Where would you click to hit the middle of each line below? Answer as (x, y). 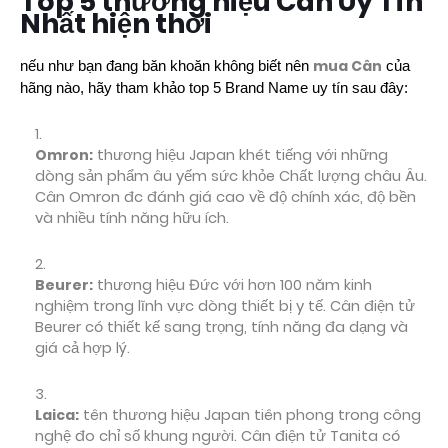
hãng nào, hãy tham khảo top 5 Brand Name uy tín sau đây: (214, 88)
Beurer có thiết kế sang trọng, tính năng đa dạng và (221, 327)
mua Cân (347, 66)
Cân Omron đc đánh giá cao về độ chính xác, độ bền (225, 197)
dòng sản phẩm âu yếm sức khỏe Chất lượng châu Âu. (231, 176)
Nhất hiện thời (116, 23)
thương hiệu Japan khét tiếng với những (240, 155)
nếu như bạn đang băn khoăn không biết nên (166, 66)
